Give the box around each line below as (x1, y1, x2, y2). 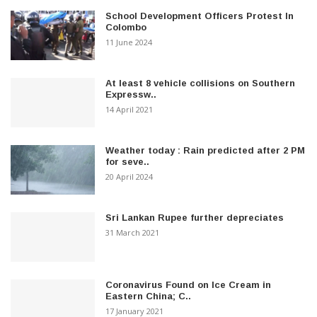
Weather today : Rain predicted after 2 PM (105, 144, 306, 156)
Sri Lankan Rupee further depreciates (105, 212, 284, 223)
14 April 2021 (105, 103, 154, 115)
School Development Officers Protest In (105, 10, 294, 21)
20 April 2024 (105, 171, 154, 182)
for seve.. (105, 156, 150, 167)
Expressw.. (105, 88, 157, 100)
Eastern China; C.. (105, 290, 192, 301)
